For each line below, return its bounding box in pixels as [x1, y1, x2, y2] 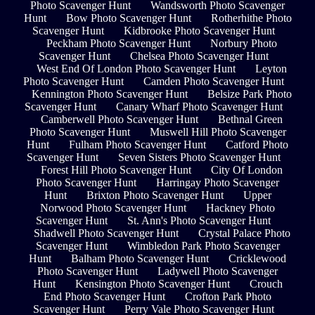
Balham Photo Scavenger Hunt [71, 252, 209, 264]
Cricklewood [229, 252, 286, 264]
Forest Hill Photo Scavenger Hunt [41, 163, 191, 176]
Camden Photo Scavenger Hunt [143, 75, 284, 87]
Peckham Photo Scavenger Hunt [46, 37, 191, 49]
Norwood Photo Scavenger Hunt [40, 201, 186, 214]
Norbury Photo [210, 37, 277, 49]
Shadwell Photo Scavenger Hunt [33, 226, 179, 239]
